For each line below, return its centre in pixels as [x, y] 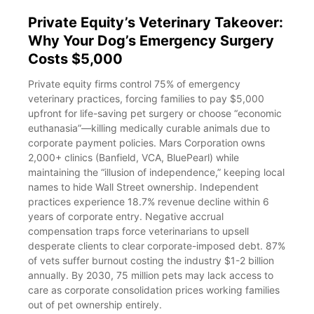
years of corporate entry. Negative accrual [126, 217]
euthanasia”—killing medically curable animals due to [149, 128]
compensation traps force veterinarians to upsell [138, 231]
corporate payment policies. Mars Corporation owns [146, 143]
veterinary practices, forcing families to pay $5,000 [146, 99]
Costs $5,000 [75, 59]
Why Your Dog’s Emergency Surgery [151, 41]
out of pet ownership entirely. [95, 305]
